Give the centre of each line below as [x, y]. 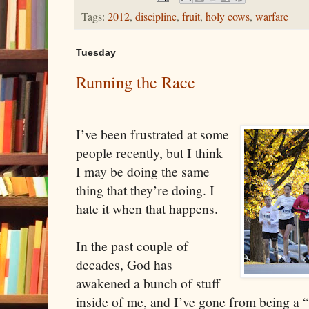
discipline [156, 17]
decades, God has [124, 265]
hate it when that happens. [147, 209]
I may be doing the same [143, 172]
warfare [272, 17]
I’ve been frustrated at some [152, 134]
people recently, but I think [149, 153]
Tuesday [96, 53]
